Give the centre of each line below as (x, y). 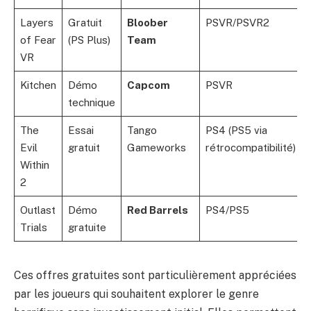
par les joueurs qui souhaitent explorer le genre (136, 294)
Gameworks (156, 147)
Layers (36, 22)
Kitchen (38, 85)
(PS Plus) (89, 40)
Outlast (37, 210)
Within (34, 165)
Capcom (148, 85)
